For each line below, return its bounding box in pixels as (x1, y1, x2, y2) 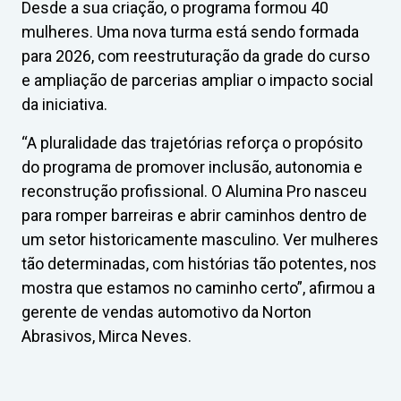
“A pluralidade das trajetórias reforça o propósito (21, 133, 363, 153)
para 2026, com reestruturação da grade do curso (21, 47, 370, 66)
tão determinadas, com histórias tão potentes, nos (21, 254, 377, 274)
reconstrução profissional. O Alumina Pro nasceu (21, 182, 367, 201)
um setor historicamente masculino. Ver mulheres (21, 230, 379, 250)
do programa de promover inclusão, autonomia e (21, 158, 363, 177)
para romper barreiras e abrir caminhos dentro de (21, 206, 367, 226)
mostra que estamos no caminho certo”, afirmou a (21, 278, 375, 298)
